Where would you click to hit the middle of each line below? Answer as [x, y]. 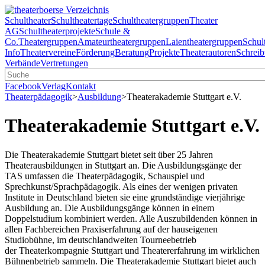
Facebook [23, 86]
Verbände [22, 63]
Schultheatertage [82, 20]
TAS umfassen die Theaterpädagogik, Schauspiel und [105, 176]
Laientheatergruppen [204, 42]
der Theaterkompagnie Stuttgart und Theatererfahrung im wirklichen [132, 250]
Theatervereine [48, 52]
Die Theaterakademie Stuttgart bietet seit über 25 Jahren [109, 154]
